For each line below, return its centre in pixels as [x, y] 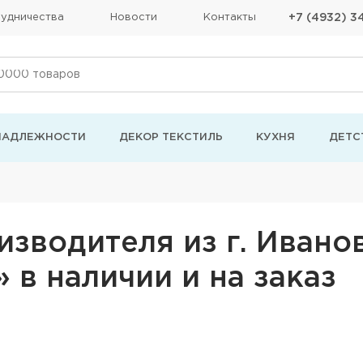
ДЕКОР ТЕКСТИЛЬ [171, 137]
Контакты [230, 17]
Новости [133, 17]
